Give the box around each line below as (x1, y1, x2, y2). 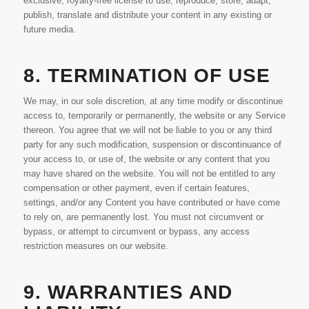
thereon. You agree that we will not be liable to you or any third (23, 124, 272, 135)
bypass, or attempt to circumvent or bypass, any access (23, 226, 250, 237)
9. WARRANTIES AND (23, 281, 232, 303)
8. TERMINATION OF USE (23, 64, 270, 86)
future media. (23, 23, 76, 34)
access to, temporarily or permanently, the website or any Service (23, 110, 286, 121)
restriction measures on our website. (23, 240, 168, 251)
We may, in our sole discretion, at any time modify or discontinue (23, 95, 283, 106)
